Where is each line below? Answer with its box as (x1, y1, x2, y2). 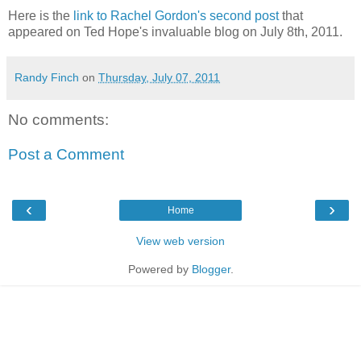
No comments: (8, 110, 109, 128)
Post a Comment (8, 146, 124, 164)
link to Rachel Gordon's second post (73, 8, 279, 23)
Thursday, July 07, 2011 (98, 70, 220, 84)
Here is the (8, 8, 73, 23)
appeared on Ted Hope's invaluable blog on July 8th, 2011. (8, 24, 342, 39)
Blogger (191, 262, 230, 276)
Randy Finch (15, 70, 79, 84)
